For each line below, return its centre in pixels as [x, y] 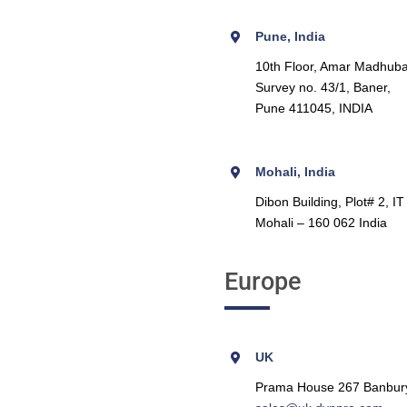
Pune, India [290, 36]
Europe [263, 281]
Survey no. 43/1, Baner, [323, 87]
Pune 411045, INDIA [313, 108]
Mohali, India [295, 171]
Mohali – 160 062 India [321, 222]
